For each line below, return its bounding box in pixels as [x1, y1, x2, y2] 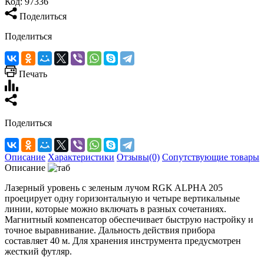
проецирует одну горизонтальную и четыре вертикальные [5, 193, 240, 203]
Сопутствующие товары [162, 151, 259, 162]
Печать [19, 68, 47, 79]
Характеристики [48, 151, 114, 162]
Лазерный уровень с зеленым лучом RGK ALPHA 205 [5, 182, 223, 193]
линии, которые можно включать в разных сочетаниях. [5, 203, 226, 214]
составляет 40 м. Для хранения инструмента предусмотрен [5, 235, 241, 246]
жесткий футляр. [5, 246, 72, 256]
